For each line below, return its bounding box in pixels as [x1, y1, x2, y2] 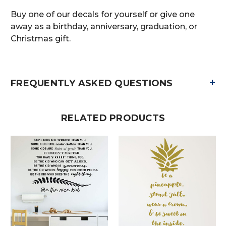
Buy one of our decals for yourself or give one [11, 9, 195, 19]
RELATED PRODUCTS [61, 112, 165, 124]
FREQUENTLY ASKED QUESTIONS [11, 77, 173, 89]
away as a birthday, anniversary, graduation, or [11, 21, 197, 31]
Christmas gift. [11, 33, 71, 43]
